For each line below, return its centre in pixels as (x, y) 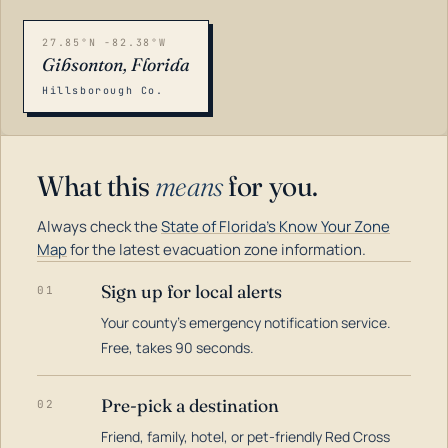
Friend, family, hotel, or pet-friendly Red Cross (245, 436)
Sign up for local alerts (191, 291)
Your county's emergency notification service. (246, 322)
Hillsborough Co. (103, 90)
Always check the (99, 226)
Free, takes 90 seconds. (177, 347)
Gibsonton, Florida (116, 64)
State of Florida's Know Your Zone (275, 226)
